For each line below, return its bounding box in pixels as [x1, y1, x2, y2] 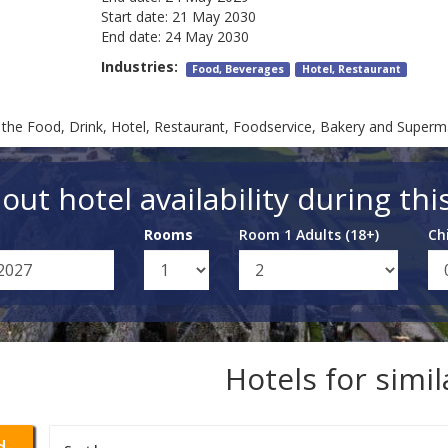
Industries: [100, 57, 186, 77]
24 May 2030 [164, 27, 249, 47]
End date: [100, 27, 161, 47]
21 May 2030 [171, 7, 256, 27]
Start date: [100, 7, 168, 27]
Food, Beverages [192, 62, 285, 77]
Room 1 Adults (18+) [238, 225, 379, 245]
